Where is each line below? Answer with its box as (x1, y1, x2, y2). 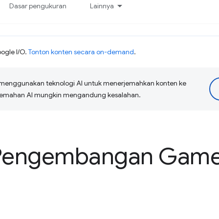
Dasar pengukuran (9, 1, 67, 10)
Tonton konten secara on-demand (28, 47, 134, 56)
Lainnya (90, 1, 114, 10)
